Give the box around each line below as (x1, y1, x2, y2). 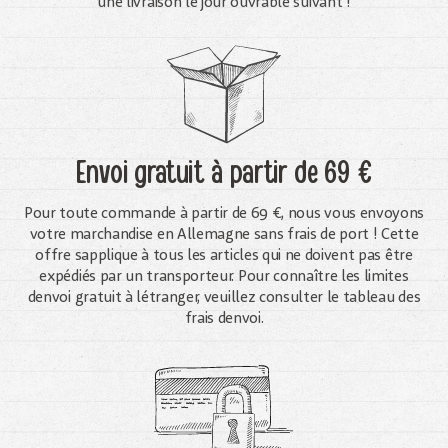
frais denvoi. (184, 310, 264, 327)
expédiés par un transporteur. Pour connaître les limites (39, 268, 409, 285)
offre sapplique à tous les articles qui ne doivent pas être (35, 247, 413, 264)
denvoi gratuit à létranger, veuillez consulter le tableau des (27, 289, 421, 306)
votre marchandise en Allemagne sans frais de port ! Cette (29, 226, 419, 243)
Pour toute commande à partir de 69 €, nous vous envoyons (23, 205, 425, 222)
